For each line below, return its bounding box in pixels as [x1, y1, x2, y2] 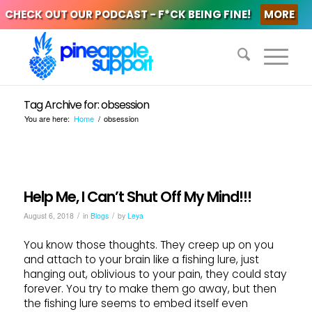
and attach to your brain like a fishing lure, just [23, 252, 259, 267]
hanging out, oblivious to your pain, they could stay [23, 267, 287, 282]
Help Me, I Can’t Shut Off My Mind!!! [23, 187, 251, 207]
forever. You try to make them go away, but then [23, 281, 276, 297]
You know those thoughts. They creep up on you [23, 237, 274, 253]
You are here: [24, 113, 70, 124]
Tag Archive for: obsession [23, 97, 149, 113]
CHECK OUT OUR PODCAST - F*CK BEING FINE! [4, 7, 251, 22]
